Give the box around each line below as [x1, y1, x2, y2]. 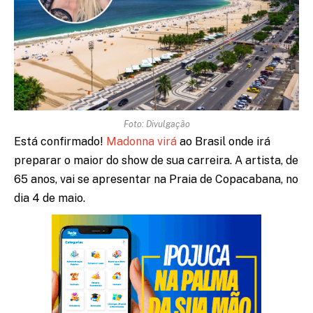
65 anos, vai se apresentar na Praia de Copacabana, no [14, 172, 298, 186]
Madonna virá [106, 134, 177, 148]
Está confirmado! [14, 134, 106, 148]
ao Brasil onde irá [177, 134, 270, 148]
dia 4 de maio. [14, 191, 85, 205]
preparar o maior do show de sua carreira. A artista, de [14, 153, 298, 167]
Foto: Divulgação [123, 118, 190, 129]
